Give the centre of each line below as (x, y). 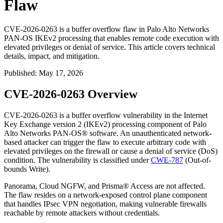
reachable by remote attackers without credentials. (82, 213)
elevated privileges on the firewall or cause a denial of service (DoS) (111, 151)
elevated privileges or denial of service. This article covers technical (110, 47)
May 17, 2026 (61, 73)
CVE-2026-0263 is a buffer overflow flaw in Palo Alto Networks (107, 29)
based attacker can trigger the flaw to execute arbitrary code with (105, 142)
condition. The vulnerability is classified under (77, 160)
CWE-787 (167, 160)
